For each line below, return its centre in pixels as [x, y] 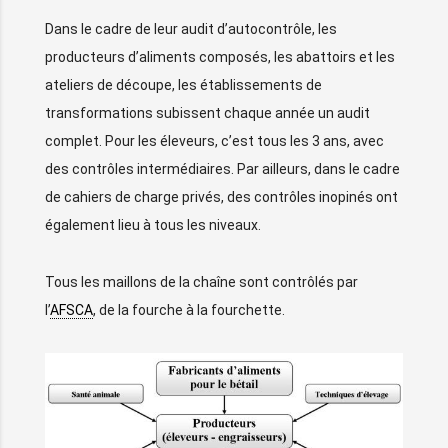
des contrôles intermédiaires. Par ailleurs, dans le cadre [222, 169]
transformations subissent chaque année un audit [207, 113]
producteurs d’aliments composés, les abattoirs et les [220, 57]
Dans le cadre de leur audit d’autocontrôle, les [191, 29]
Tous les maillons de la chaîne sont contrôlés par [201, 281]
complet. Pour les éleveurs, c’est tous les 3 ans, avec [214, 141]
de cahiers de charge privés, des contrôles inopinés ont [221, 197]
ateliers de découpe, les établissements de [183, 85]
